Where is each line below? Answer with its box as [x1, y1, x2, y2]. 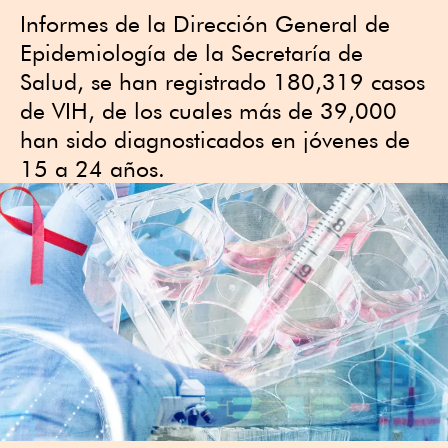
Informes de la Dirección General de [20, 10, 390, 37]
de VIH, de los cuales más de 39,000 [20, 97, 397, 124]
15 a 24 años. [20, 155, 165, 182]
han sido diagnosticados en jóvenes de [20, 126, 410, 153]
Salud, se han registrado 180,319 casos [20, 68, 425, 95]
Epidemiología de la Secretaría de [20, 39, 363, 66]
